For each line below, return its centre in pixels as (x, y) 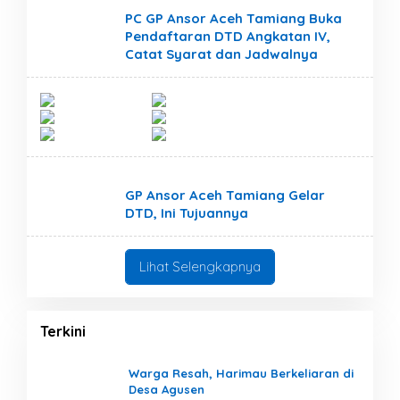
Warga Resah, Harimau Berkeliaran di (241, 373)
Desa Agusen (167, 389)
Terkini (63, 331)
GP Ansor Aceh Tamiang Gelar (225, 195)
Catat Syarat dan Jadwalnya (221, 54)
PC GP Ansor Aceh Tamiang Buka (233, 19)
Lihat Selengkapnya (200, 267)
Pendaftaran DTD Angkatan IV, (228, 37)
